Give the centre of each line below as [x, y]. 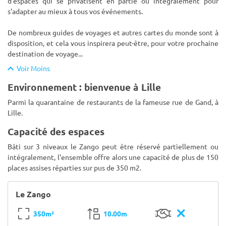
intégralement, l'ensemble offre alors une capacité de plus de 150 [113, 157]
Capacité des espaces [56, 131]
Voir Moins [32, 68]
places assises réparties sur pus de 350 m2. [74, 167]
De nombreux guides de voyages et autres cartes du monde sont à [113, 32]
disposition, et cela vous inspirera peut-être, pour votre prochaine [113, 43]
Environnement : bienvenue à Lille [84, 87]
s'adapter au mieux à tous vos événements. [75, 11]
